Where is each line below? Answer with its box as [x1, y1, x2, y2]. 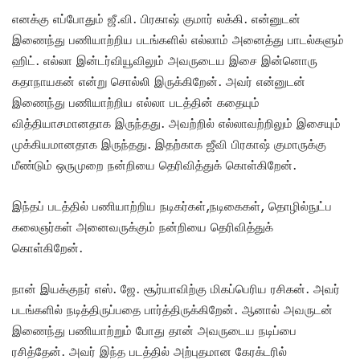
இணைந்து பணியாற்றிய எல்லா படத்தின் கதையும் [12, 95, 260, 110]
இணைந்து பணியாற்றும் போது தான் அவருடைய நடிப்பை [12, 323, 297, 338]
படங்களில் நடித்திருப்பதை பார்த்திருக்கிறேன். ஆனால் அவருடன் [12, 302, 333, 317]
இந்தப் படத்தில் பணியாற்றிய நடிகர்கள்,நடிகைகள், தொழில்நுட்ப [12, 198, 332, 214]
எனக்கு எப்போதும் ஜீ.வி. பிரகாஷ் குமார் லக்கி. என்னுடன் [12, 11, 301, 27]
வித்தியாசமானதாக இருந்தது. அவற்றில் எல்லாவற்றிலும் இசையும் [12, 116, 341, 131]
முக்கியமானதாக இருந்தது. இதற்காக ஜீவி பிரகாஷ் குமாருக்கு [12, 137, 326, 152]
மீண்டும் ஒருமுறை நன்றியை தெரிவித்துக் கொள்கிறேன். [12, 157, 301, 173]
